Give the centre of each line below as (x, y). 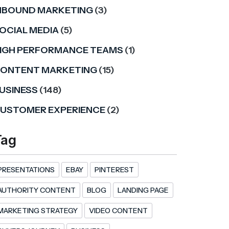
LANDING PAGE (143, 190)
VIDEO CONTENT (118, 211)
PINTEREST (114, 170)
